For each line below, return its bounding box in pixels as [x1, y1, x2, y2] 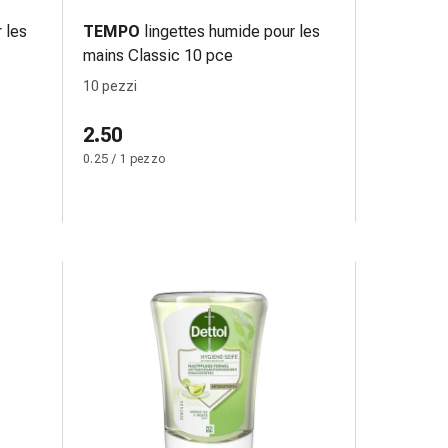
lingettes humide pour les [144, 22, 320, 41]
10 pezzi [83, 78, 137, 94]
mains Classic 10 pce [83, 46, 233, 65]
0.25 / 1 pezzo [83, 152, 166, 166]
